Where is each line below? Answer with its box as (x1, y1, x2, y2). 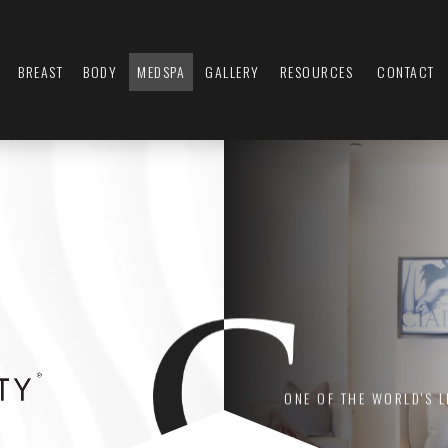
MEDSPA (137, 61, 186, 83)
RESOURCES (279, 61, 354, 83)
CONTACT (377, 61, 435, 83)
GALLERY (205, 61, 260, 83)
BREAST (18, 61, 64, 83)
